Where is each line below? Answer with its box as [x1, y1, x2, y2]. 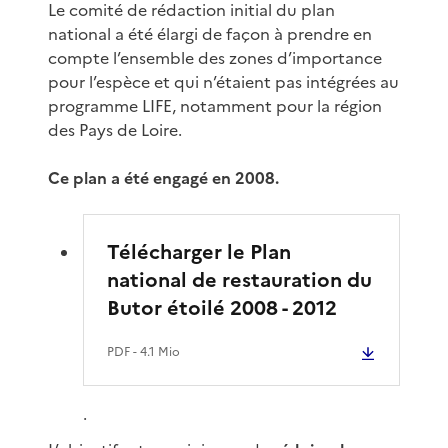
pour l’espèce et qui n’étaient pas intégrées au [48, 69, 399, 94]
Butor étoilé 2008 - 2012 [107, 292, 338, 323]
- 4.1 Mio [130, 342, 181, 361]
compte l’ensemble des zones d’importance [48, 45, 382, 70]
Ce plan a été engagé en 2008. [48, 165, 279, 190]
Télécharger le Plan [107, 236, 292, 267]
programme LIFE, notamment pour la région [48, 93, 382, 118]
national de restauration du [107, 264, 373, 295]
